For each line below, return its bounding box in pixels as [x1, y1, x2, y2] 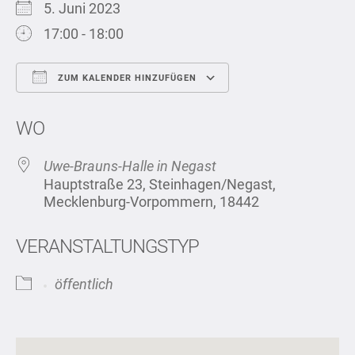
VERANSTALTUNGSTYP [16, 235, 199, 258]
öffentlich [55, 276, 113, 293]
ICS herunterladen [44, 100, 158, 117]
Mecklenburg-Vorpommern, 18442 [44, 193, 259, 211]
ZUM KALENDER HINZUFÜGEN [55, 73, 197, 84]
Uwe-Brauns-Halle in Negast [44, 158, 216, 175]
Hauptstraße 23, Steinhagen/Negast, [44, 176, 276, 193]
